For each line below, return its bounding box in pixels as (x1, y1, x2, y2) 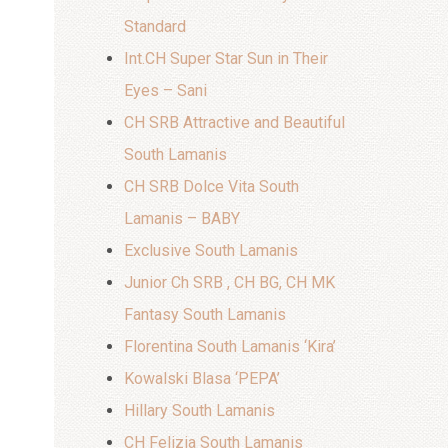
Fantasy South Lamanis (123, 305, 286, 324)
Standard (123, 17, 186, 36)
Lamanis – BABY (123, 209, 240, 228)
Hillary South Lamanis (123, 401, 275, 420)
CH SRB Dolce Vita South (123, 177, 299, 196)
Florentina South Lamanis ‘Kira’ (123, 337, 336, 356)
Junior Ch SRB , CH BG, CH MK (123, 273, 335, 292)
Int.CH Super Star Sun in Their (123, 49, 328, 68)
